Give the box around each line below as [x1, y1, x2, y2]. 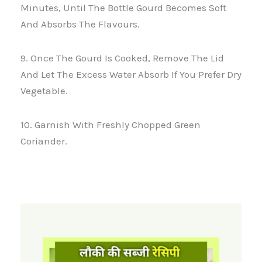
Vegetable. [20, 85, 68, 97]
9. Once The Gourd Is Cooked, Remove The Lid [20, 52, 224, 64]
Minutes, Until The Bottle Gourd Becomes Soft [20, 2, 226, 14]
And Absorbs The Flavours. [20, 18, 140, 30]
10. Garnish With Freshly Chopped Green [20, 118, 201, 130]
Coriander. [20, 135, 67, 147]
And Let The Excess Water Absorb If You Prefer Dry [20, 68, 242, 81]
